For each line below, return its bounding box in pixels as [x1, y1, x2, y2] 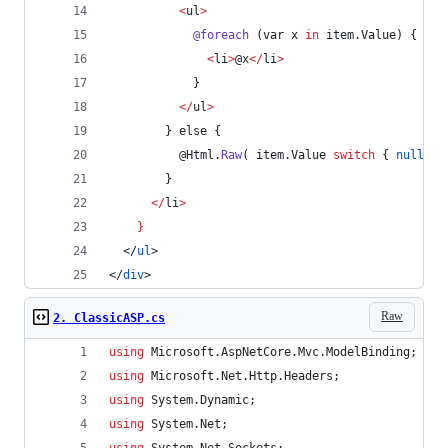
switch [333, 147, 375, 162]
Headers [284, 368, 333, 383]
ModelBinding [326, 344, 410, 359]
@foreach [193, 27, 249, 42]
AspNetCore [221, 344, 291, 359]
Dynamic [200, 392, 249, 407]
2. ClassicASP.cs [53, 310, 165, 325]
